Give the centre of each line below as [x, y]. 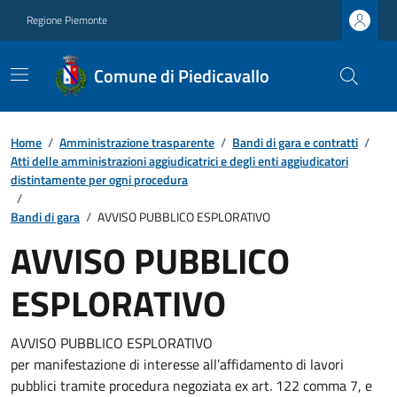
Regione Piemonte [67, 20]
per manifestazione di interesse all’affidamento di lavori [177, 364]
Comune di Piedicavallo [182, 76]
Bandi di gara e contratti [295, 142]
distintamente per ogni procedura [99, 179]
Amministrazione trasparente [137, 142]
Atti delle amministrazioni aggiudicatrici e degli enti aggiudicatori [179, 161]
